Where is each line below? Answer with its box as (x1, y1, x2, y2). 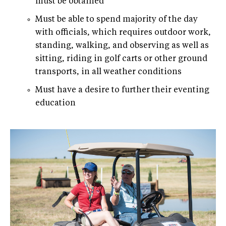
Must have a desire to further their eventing (35, 86, 209, 94)
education (35, 99, 76, 107)
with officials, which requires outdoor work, (35, 28, 211, 37)
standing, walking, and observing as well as (35, 41, 209, 50)
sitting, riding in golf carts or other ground (35, 54, 207, 63)
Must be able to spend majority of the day (35, 15, 198, 24)
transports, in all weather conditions (35, 68, 182, 76)
